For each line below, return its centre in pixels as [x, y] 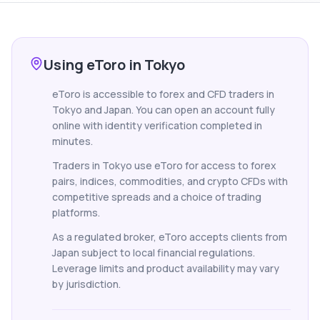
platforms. [76, 212]
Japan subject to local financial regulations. [154, 252]
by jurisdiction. [86, 284]
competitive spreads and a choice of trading [157, 197]
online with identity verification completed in [157, 125]
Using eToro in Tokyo [114, 65]
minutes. [72, 141]
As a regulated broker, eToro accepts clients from [170, 237]
